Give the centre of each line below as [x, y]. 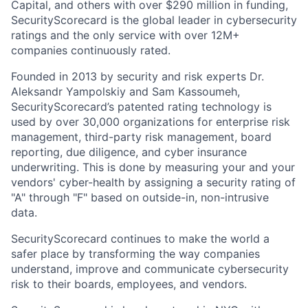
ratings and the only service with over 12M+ [125, 35]
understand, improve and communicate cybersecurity [150, 268]
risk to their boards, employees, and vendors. [129, 284]
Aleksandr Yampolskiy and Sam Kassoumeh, [125, 91]
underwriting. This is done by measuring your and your [153, 167]
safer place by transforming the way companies [135, 253]
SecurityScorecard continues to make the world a [140, 238]
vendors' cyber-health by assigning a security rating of [153, 182]
